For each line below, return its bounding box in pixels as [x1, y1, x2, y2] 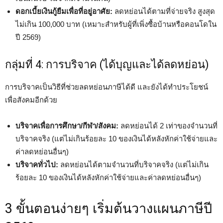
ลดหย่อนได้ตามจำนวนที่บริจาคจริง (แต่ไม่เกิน [58, 160, 209, 169]
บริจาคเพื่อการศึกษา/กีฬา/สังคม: [15, 121, 118, 130]
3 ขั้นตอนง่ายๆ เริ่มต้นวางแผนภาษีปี [5, 201, 212, 217]
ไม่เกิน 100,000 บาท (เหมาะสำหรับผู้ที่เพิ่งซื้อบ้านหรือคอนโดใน [15, 20, 217, 28]
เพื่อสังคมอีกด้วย [5, 96, 57, 104]
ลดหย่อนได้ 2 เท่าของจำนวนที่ [118, 121, 218, 130]
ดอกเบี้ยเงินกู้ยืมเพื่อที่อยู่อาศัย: [15, 7, 112, 15]
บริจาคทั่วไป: [15, 160, 58, 169]
